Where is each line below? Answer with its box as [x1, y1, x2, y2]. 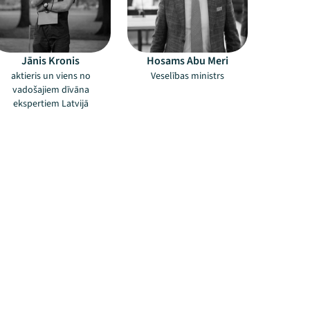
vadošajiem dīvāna [12, 83, 89, 97]
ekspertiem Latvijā [12, 97, 89, 111]
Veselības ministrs [151, 69, 224, 83]
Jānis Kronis [21, 53, 80, 69]
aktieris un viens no [10, 69, 91, 83]
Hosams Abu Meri [147, 53, 228, 69]
